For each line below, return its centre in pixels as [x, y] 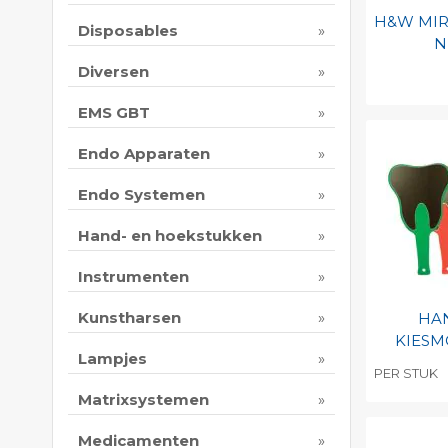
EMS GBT [114, 113]
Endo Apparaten [144, 154]
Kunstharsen [129, 318]
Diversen [113, 72]
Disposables [128, 31]
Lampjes [112, 359]
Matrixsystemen [143, 400]
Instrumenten [133, 277]
